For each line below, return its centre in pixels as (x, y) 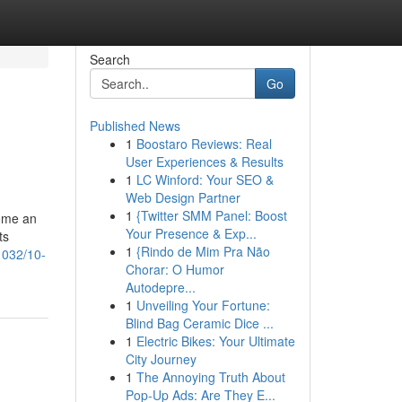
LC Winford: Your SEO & (205, 179)
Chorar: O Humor (175, 269)
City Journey (161, 359)
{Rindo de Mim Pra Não (203, 251)
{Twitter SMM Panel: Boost (211, 215)
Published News (135, 126)
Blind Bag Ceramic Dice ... (199, 323)
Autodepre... (160, 287)
